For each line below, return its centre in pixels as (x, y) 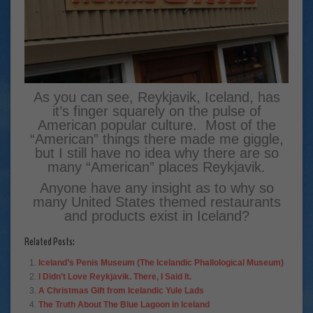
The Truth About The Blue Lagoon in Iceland (124, 304)
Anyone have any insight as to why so (156, 188)
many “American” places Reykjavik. (156, 167)
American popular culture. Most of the (156, 125)
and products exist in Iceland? (156, 216)
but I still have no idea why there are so (156, 153)
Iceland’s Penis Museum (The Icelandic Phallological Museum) (161, 262)
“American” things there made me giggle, (156, 139)
